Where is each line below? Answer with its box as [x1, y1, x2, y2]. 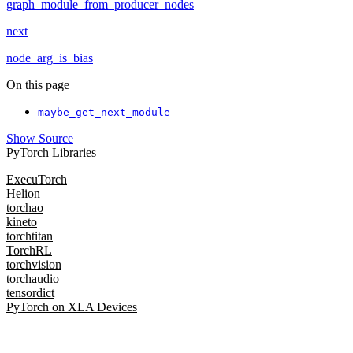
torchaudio [6, 272, 59, 286]
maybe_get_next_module [38, 106, 170, 119]
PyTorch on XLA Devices [6, 300, 137, 314]
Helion [6, 187, 40, 201]
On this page [6, 78, 69, 92]
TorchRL [6, 243, 52, 258]
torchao [6, 201, 43, 215]
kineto [6, 215, 37, 229]
